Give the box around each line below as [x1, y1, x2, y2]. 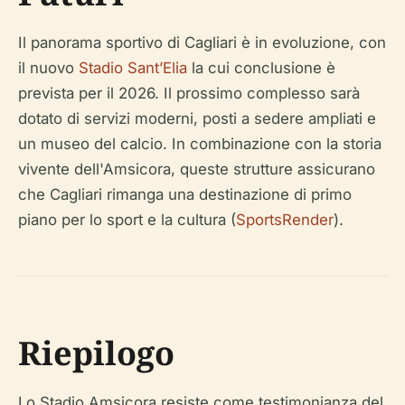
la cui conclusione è [187, 59, 335, 77]
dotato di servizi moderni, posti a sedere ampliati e [18, 109, 376, 127]
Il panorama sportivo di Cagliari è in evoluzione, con [18, 33, 386, 52]
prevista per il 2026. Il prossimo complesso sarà [18, 84, 360, 102]
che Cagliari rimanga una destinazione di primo [18, 185, 352, 203]
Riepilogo [18, 331, 174, 375]
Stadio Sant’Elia [79, 59, 187, 77]
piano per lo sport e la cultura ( [18, 211, 236, 229]
